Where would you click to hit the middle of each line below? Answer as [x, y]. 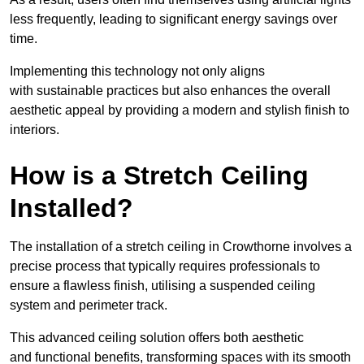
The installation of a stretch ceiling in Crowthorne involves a [181, 246]
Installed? [71, 208]
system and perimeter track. [89, 305]
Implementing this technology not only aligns [137, 71]
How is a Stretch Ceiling [159, 175]
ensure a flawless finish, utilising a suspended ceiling [162, 285]
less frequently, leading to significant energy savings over [173, 19]
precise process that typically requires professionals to [165, 266]
